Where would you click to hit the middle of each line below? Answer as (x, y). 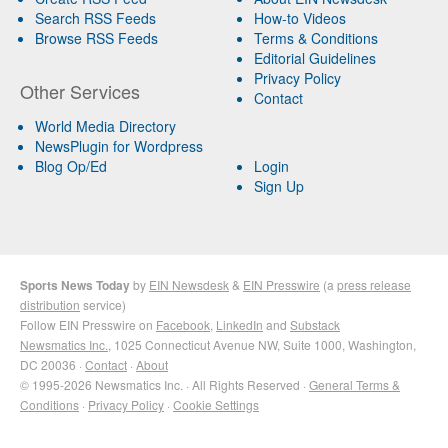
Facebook (183, 324)
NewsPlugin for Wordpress (119, 145)
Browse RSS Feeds (96, 37)
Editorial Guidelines (314, 57)
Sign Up (278, 185)
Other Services (80, 90)
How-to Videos (299, 17)
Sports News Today (75, 284)
